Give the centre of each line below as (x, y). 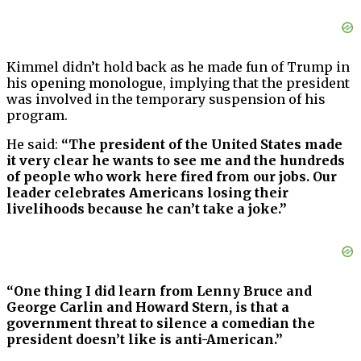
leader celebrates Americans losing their (147, 193)
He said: (34, 145)
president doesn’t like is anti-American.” (145, 340)
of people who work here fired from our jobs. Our (172, 177)
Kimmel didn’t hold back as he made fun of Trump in (178, 67)
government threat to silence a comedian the (161, 324)
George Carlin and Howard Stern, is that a (148, 307)
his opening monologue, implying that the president (178, 83)
